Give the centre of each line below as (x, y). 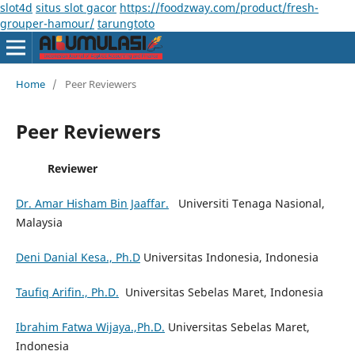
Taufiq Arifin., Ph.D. (67, 292)
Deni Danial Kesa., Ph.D (78, 257)
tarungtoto (126, 23)
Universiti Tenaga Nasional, (246, 203)
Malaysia (39, 222)
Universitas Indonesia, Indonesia (229, 257)
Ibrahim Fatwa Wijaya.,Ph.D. (90, 327)
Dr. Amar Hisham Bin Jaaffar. (92, 203)
